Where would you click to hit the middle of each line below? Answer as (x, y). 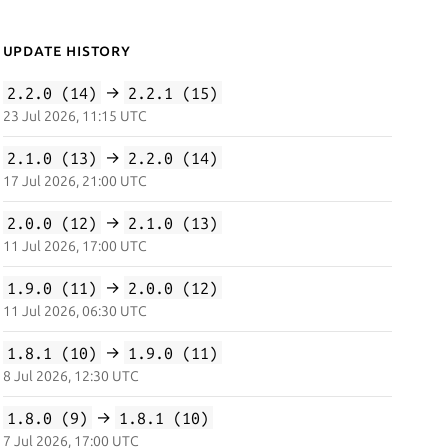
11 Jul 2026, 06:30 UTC (74, 311)
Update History (66, 50)
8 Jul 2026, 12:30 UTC (70, 376)
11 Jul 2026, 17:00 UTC (74, 246)
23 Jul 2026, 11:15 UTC (74, 116)
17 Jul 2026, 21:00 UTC (74, 181)
